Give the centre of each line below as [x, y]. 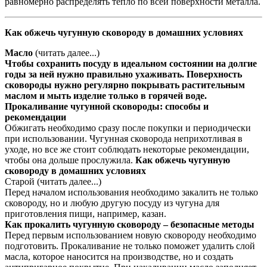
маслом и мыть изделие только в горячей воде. [106, 96]
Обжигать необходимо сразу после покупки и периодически [128, 128]
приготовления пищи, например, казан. [86, 214]
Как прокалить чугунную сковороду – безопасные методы [130, 225]
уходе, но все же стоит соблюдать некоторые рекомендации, [127, 150]
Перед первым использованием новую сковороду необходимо [131, 235]
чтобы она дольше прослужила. [70, 160]
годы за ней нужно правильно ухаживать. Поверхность [123, 74]
